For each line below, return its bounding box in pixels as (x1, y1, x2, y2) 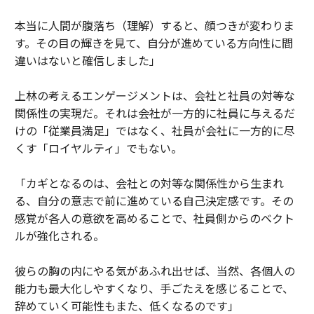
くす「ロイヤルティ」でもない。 (14, 139, 182, 157)
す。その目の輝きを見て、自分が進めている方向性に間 (14, 34, 293, 52)
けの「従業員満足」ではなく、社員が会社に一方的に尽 (14, 122, 295, 139)
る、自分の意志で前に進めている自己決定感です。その (14, 192, 294, 210)
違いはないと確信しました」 (14, 52, 161, 69)
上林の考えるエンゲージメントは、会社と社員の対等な (14, 87, 295, 104)
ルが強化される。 (14, 227, 104, 245)
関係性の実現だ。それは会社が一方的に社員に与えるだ (14, 104, 295, 122)
